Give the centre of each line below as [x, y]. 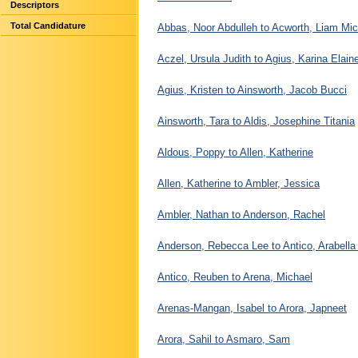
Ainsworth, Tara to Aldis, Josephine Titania [256, 121]
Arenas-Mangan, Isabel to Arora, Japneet [252, 308]
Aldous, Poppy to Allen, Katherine [235, 152]
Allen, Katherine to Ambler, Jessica [239, 183]
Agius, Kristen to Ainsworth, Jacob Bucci [252, 89]
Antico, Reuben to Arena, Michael [235, 276]
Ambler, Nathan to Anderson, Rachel [241, 214]
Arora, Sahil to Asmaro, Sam [224, 339]
